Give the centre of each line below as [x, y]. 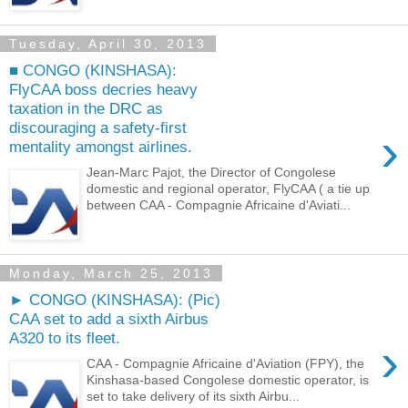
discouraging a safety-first [98, 127]
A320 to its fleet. [65, 337]
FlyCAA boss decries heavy [103, 89]
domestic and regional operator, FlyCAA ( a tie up [229, 189]
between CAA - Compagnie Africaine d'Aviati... [219, 205]
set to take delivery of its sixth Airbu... [194, 397]
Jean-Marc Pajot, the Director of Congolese [212, 173]
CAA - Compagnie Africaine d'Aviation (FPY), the [226, 364]
